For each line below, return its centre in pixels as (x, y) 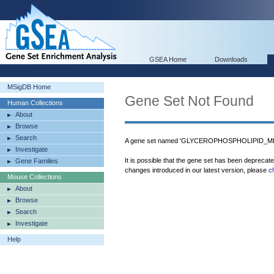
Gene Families (37, 161)
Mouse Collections (35, 177)
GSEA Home (168, 59)
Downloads (231, 59)
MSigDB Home (29, 87)
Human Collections (35, 103)
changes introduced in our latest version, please (197, 170)
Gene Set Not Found (189, 101)
